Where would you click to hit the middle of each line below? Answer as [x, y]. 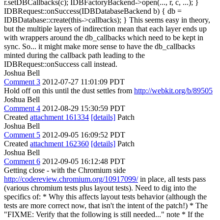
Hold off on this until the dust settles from [69, 91]
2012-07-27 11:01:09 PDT [83, 82]
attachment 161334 [59, 117]
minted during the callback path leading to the [74, 55]
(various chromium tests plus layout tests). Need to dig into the [100, 188]
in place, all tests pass [172, 179]
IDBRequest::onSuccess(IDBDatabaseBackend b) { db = [93, 11]
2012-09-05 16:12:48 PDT [84, 161]
